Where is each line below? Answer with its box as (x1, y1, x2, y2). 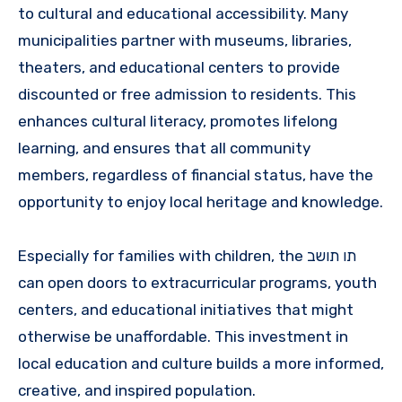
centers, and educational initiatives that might (18, 300, 354, 319)
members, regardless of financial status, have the (18, 165, 373, 184)
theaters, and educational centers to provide (18, 57, 340, 76)
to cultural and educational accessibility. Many (18, 4, 348, 22)
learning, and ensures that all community (18, 138, 310, 157)
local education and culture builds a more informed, (18, 354, 384, 372)
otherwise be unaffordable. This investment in (18, 327, 348, 345)
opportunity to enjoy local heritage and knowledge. (18, 192, 383, 211)
